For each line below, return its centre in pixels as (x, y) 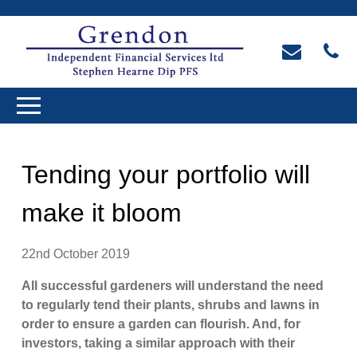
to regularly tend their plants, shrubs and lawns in (171, 305)
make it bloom (102, 213)
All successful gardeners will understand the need (173, 286)
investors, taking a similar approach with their (159, 343)
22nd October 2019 (76, 254)
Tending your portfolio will (166, 175)
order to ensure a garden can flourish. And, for (161, 324)
